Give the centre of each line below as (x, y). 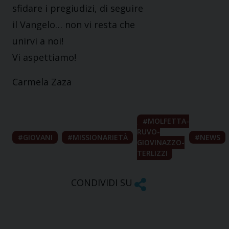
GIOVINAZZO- (161, 143)
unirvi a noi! (38, 41)
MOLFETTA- (168, 121)
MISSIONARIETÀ (100, 138)
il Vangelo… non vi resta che (74, 25)
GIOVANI (38, 138)
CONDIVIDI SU (101, 183)
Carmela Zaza (42, 82)
